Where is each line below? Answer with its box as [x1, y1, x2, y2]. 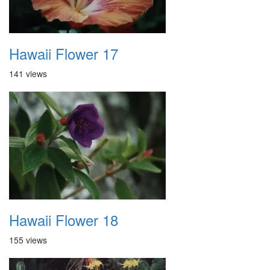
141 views [9, 67, 47, 80]
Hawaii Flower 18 [9, 209, 118, 230]
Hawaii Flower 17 [9, 43, 118, 64]
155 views [9, 234, 47, 246]
